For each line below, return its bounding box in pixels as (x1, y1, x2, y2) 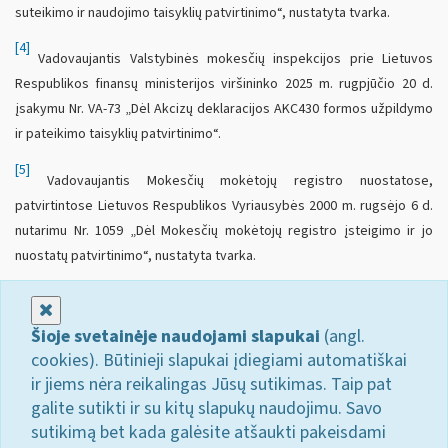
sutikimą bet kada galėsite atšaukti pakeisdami (31, 419, 386, 445)
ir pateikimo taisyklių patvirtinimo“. (15, 124, 221, 145)
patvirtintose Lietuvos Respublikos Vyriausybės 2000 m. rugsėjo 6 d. (15, 196, 433, 217)
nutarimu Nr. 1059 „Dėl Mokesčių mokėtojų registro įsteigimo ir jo (15, 221, 433, 242)
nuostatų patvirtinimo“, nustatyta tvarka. (15, 246, 256, 267)
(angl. (320, 323, 365, 349)
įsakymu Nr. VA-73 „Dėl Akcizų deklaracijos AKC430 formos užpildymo (15, 99, 433, 120)
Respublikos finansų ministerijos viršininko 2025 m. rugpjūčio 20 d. (15, 74, 433, 95)
